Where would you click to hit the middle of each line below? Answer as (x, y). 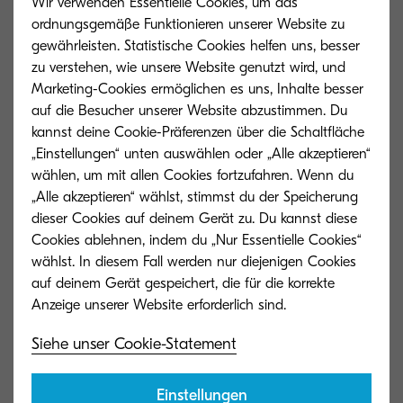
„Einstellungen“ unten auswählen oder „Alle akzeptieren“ (201, 154)
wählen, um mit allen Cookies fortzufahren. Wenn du (193, 175)
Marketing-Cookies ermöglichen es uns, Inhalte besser (197, 89)
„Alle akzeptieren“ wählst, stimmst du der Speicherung (195, 197)
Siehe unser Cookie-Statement (134, 344)
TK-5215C (45, 290)
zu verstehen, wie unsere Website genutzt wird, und (188, 67)
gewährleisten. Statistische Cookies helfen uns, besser (196, 46)
